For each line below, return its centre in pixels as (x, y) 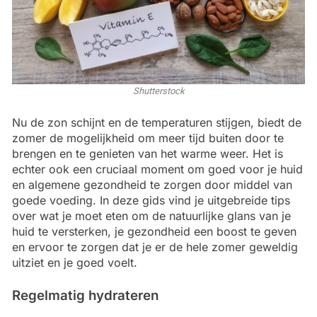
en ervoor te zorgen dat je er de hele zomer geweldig (155, 247)
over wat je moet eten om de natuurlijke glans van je (151, 216)
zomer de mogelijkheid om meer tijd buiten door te (148, 138)
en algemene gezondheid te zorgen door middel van (152, 185)
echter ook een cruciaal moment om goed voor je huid (157, 169)
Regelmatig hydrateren (85, 296)
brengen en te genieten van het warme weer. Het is (148, 154)
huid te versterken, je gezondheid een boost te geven (154, 232)
